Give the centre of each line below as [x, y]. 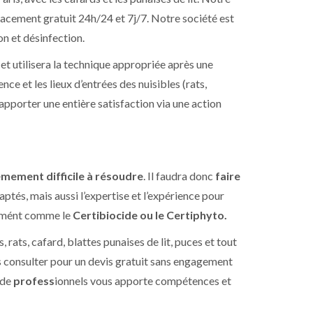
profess [34, 281]
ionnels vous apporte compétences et [143, 281]
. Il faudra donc [179, 176]
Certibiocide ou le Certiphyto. [150, 215]
